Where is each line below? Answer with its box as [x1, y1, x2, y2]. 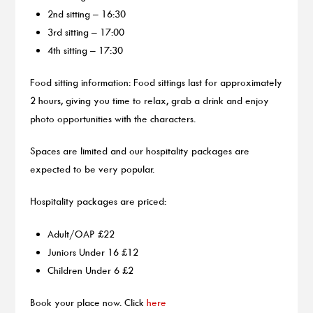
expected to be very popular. [29, 163, 154, 175]
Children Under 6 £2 [48, 263, 137, 276]
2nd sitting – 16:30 [48, 7, 126, 20]
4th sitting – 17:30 [48, 43, 124, 56]
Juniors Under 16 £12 [48, 245, 139, 258]
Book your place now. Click [29, 296, 147, 309]
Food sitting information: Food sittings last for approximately [29, 75, 282, 88]
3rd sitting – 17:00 [48, 25, 125, 38]
